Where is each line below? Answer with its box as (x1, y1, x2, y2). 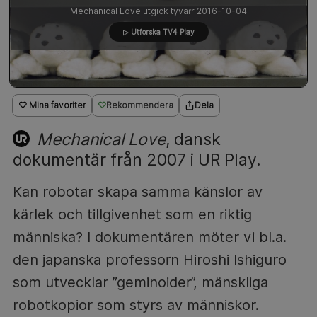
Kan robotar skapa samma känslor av (12, 183, 263, 200)
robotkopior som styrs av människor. (12, 296, 259, 313)
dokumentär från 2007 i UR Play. (12, 149, 261, 169)
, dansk (165, 129, 221, 149)
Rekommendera (106, 99, 173, 110)
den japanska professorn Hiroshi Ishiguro (12, 250, 287, 268)
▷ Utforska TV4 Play (122, 28, 195, 36)
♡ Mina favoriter (18, 99, 86, 110)
